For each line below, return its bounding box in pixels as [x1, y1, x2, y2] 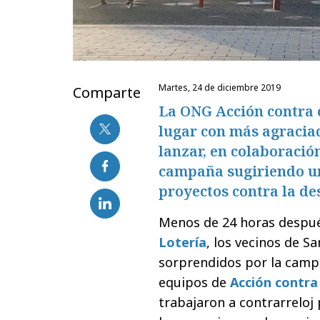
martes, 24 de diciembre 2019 [166, 81, 281, 94]
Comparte [73, 82, 141, 102]
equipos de [159, 273, 230, 291]
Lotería [159, 233, 206, 251]
